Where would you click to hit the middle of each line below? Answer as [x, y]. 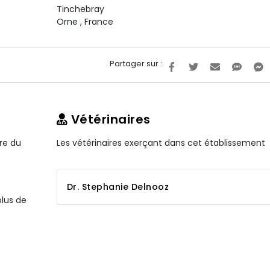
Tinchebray [80, 9]
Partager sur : [136, 64]
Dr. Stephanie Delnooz [118, 187]
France [99, 22]
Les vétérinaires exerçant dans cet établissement [161, 143]
